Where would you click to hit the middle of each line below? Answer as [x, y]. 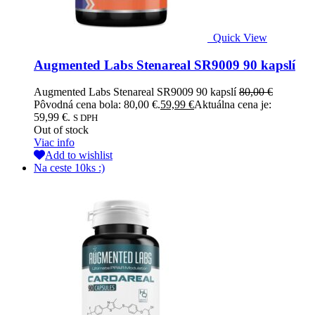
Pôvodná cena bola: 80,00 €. [97, 105]
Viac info [54, 143]
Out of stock [61, 130]
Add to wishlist [79, 155]
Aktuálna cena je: [233, 105]
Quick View [240, 38]
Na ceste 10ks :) [69, 168]
